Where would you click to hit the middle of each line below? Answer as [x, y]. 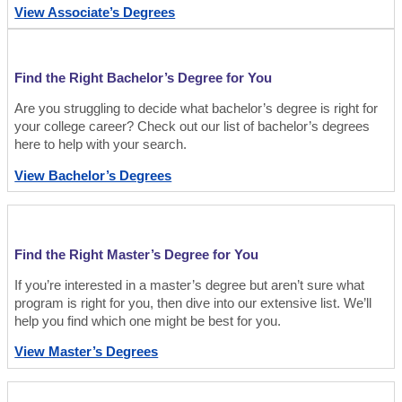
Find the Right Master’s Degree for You [137, 255]
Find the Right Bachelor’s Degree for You [144, 79]
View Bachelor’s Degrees [93, 175]
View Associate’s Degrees [95, 12]
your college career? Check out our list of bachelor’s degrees [192, 127]
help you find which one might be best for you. [148, 321]
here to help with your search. [101, 145]
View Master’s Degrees [87, 352]
